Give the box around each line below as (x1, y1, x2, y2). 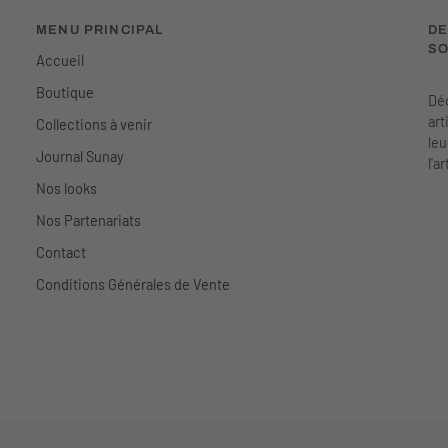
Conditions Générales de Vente (36, 274, 230, 293)
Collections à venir (36, 114, 152, 133)
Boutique (36, 82, 94, 101)
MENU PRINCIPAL (36, 22, 164, 37)
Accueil (36, 50, 84, 69)
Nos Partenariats (36, 210, 141, 229)
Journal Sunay (36, 146, 124, 165)
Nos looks (36, 178, 97, 197)
